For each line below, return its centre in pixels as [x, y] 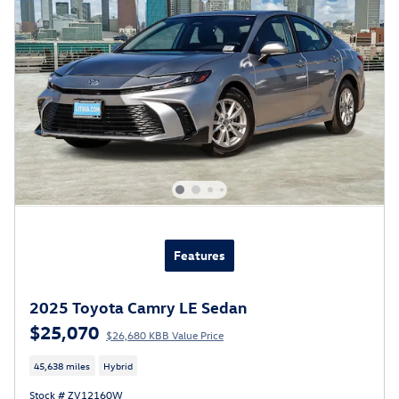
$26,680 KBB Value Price [165, 334]
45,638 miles [62, 366]
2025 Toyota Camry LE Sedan [138, 306]
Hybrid [118, 366]
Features [199, 255]
